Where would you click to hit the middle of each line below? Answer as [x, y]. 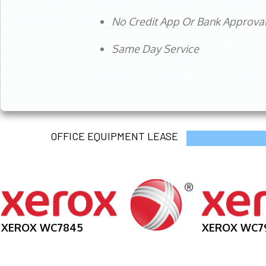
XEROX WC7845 [42, 227]
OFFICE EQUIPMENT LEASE [114, 136]
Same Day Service [155, 49]
